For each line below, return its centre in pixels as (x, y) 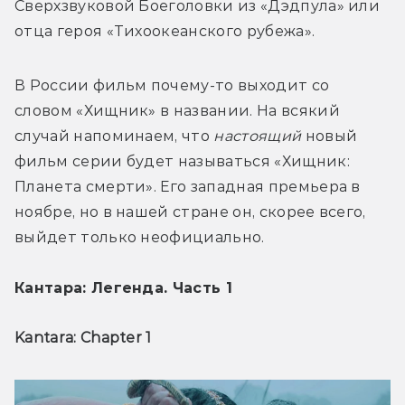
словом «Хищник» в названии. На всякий (177, 110)
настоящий (258, 136)
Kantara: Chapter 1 (83, 337)
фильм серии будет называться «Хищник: (182, 161)
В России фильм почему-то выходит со (172, 85)
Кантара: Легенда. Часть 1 (123, 287)
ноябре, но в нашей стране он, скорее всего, (190, 212)
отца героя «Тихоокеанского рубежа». (165, 31)
